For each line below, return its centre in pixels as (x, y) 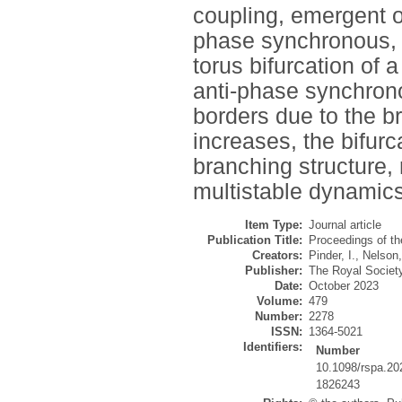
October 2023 (344, 286)
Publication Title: (255, 240)
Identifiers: (273, 347)
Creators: (277, 256)
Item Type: (274, 225)
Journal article (345, 225)
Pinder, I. (332, 256)
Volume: (280, 301)
